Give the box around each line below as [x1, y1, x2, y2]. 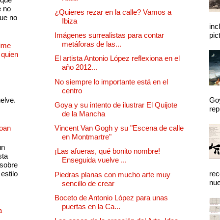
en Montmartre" [62, 133, 111, 141]
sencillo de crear [62, 179, 114, 188]
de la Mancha [62, 109, 105, 118]
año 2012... [62, 63, 97, 72]
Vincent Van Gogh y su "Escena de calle [55, 124, 184, 133]
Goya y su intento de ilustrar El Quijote [55, 100, 177, 109]
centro [62, 86, 82, 95]
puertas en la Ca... [62, 202, 120, 211]
